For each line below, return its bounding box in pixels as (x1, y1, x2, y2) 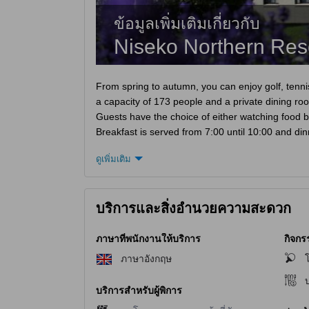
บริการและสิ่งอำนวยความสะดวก (96, 200, 291, 216)
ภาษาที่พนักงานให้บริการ (96, 232, 201, 244)
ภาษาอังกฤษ (121, 253, 172, 265)
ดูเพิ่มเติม (96, 153, 131, 164)
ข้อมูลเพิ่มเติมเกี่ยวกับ (114, 14, 260, 32)
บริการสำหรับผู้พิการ (96, 285, 182, 297)
